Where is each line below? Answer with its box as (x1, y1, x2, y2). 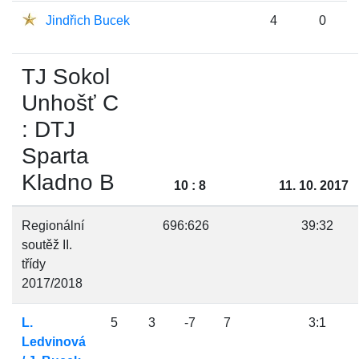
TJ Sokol (22, 64, 110, 89)
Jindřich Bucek (46, 14, 130, 27)
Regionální (22, 219, 84, 232)
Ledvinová (22, 335, 86, 349)
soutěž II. (22, 238, 72, 252)
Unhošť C (22, 91, 119, 115)
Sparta (22, 143, 89, 168)
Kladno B (22, 170, 115, 195)
